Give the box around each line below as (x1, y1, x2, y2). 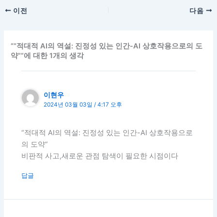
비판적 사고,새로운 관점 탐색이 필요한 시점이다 (21, 152, 179, 161)
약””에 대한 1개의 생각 (11, 51, 84, 60)
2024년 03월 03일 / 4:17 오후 (44, 101, 123, 108)
